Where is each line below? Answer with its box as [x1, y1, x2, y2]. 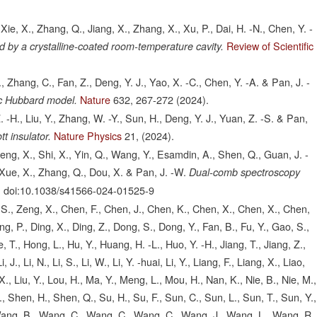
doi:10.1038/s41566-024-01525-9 [4, 183, 155, 198]
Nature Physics [54, 128, 122, 144]
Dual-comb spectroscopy [189, 165, 301, 180]
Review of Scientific [226, 38, 314, 54]
